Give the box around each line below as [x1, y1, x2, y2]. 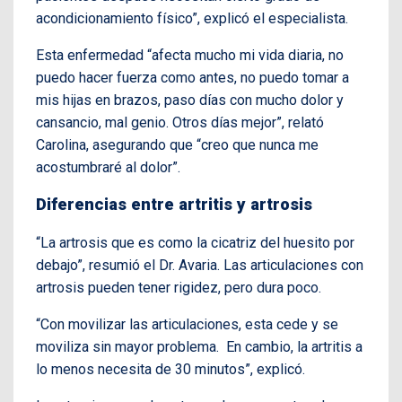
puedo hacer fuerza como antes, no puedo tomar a [36, 69, 349, 87]
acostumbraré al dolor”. [36, 159, 180, 177]
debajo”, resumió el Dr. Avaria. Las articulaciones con [36, 256, 363, 274]
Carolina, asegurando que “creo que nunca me [36, 136, 319, 154]
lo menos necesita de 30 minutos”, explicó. [36, 360, 309, 378]
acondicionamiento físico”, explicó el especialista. [36, 10, 348, 28]
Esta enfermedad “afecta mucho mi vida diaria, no [36, 47, 344, 65]
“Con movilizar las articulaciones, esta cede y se [36, 315, 338, 333]
